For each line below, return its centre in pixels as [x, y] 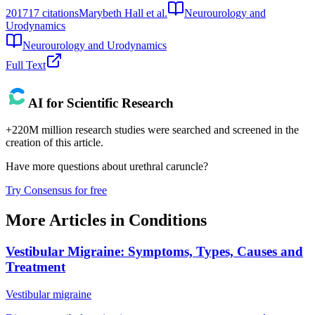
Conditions [168, 220]
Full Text [26, 65]
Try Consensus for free [56, 191]
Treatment [36, 267]
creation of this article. [54, 143]
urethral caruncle [166, 167]
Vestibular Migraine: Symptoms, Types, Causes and [154, 252]
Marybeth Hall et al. [123, 13]
